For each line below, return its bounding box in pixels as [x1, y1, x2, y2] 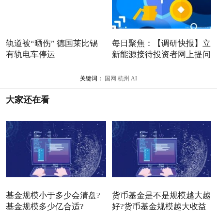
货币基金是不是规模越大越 [111, 190, 211, 200]
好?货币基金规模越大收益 [111, 201, 206, 211]
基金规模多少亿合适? [5, 201, 84, 211]
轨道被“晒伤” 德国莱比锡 [5, 39, 98, 48]
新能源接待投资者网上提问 [111, 50, 211, 60]
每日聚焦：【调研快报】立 [111, 39, 211, 48]
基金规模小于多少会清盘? [5, 190, 100, 200]
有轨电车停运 [5, 50, 55, 60]
